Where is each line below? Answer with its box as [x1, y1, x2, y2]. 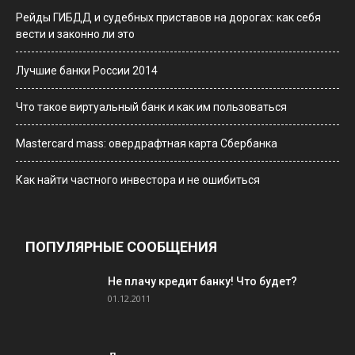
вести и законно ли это [16, 27, 135, 40]
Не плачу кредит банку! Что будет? [108, 274, 297, 288]
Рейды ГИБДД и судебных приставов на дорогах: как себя [16, 10, 321, 24]
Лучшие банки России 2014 [16, 63, 158, 77]
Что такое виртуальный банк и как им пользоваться [16, 100, 287, 113]
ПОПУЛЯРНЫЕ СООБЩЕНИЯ [25, 238, 217, 255]
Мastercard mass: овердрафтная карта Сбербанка [16, 136, 277, 150]
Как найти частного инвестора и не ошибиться [16, 173, 260, 186]
